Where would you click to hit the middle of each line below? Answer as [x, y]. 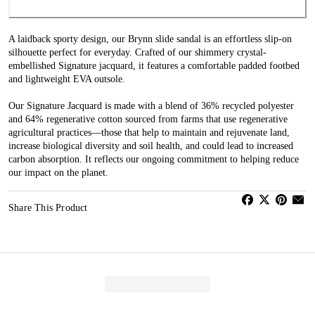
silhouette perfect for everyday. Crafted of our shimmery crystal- [137, 52]
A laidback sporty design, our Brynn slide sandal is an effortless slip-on [150, 39]
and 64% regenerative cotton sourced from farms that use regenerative [148, 119]
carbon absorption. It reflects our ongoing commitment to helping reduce [154, 159]
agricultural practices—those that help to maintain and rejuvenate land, [149, 132]
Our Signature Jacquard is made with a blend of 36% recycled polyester [151, 105]
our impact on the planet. [58, 172]
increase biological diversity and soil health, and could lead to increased [151, 146]
